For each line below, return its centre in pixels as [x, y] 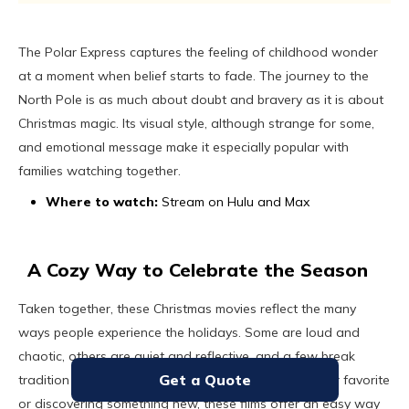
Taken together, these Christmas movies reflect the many [187, 309]
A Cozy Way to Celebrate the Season [198, 270]
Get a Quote [204, 380]
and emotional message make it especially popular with [184, 147]
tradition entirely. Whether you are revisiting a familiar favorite [204, 380]
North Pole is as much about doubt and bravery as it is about [201, 100]
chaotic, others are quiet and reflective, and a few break [187, 357]
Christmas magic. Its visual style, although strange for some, [196, 124]
